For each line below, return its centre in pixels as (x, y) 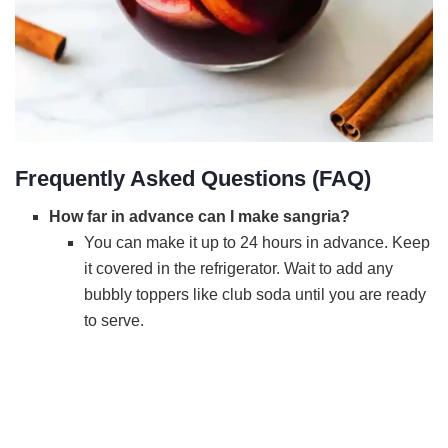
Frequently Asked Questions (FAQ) (193, 178)
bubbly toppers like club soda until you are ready (254, 295)
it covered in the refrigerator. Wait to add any (238, 269)
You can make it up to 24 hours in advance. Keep (256, 243)
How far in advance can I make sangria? (200, 217)
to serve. (113, 321)
